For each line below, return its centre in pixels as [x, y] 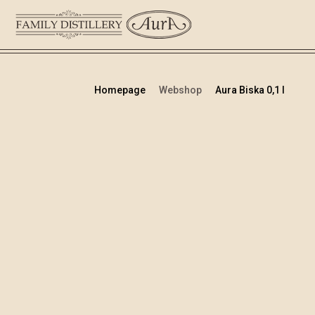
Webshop [182, 90]
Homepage [121, 90]
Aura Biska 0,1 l [250, 90]
